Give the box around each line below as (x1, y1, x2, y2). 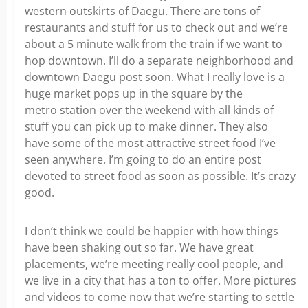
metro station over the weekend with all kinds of (25, 102, 274, 118)
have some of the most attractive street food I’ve (25, 135, 276, 151)
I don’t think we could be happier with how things (25, 223, 278, 239)
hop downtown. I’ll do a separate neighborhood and (25, 53, 294, 68)
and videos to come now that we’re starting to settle (25, 289, 294, 305)
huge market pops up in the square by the (25, 86, 243, 101)
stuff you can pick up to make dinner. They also (25, 119, 268, 134)
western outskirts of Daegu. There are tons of (25, 3, 260, 19)
